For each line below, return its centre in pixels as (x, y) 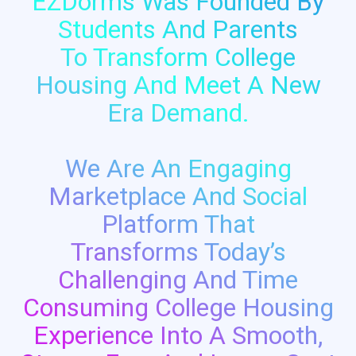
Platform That (178, 224)
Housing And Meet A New (178, 85)
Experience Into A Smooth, (178, 335)
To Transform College (178, 57)
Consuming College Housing (178, 307)
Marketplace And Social (178, 196)
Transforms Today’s (178, 252)
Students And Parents (178, 29)
